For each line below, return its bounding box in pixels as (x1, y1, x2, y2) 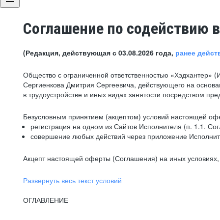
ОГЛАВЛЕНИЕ (23, 195, 68, 205)
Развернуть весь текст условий (23, 175, 122, 185)
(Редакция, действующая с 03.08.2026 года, (23, 48, 175, 57)
